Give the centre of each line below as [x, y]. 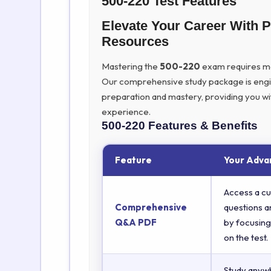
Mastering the [131, 66]
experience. [126, 111]
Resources [135, 41]
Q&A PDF [136, 222]
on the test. [246, 237]
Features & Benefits [203, 125]
